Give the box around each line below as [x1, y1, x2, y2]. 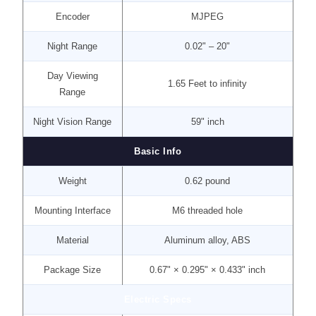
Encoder [55, 11, 90, 22]
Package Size [44, 265, 102, 275]
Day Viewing [47, 71, 98, 81]
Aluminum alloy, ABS [164, 235, 251, 245]
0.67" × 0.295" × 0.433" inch [150, 265, 266, 275]
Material [56, 235, 89, 245]
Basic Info [134, 146, 182, 157]
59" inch [190, 116, 224, 127]
